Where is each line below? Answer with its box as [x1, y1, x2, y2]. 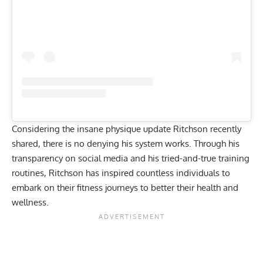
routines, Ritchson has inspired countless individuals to [12, 167, 230, 179]
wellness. [12, 197, 49, 208]
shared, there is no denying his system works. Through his [12, 138, 240, 150]
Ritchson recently [171, 123, 241, 135]
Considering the [12, 123, 75, 135]
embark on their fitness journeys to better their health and [12, 182, 238, 194]
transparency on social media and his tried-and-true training [12, 153, 249, 164]
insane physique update [75, 123, 171, 135]
